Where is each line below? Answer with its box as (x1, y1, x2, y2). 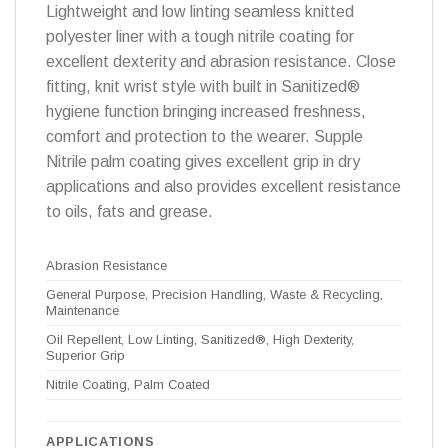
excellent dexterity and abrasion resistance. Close (46, 53, 396, 71)
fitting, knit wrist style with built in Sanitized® (46, 78, 360, 96)
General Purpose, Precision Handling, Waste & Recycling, (46, 287, 383, 303)
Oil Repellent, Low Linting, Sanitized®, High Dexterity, (46, 332, 354, 348)
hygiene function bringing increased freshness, (46, 103, 366, 121)
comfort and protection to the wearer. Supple (46, 128, 363, 146)
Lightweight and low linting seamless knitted (46, 3, 354, 21)
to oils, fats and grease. (46, 203, 213, 221)
